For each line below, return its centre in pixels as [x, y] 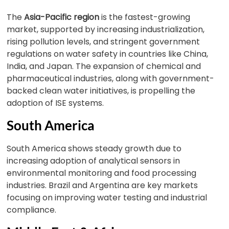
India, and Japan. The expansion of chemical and [104, 66]
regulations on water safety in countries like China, [108, 54]
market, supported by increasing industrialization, [106, 29]
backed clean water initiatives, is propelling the [101, 91]
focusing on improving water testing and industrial [107, 198]
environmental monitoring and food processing [102, 173]
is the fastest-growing [145, 17]
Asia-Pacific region [62, 17]
